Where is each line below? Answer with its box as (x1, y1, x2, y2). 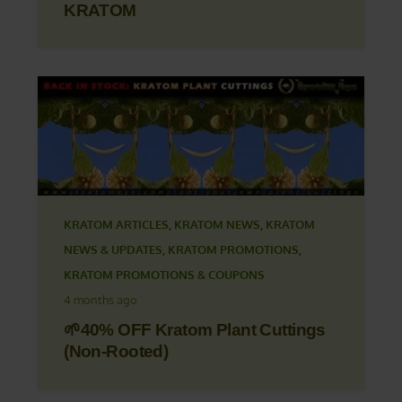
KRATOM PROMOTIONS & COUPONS (64, 267, 266, 283)
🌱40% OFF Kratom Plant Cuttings (64, 320, 326, 340)
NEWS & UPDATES (64, 242, 163, 258)
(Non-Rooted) (64, 342, 169, 362)
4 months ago (64, 293, 138, 308)
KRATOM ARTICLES (64, 217, 170, 232)
